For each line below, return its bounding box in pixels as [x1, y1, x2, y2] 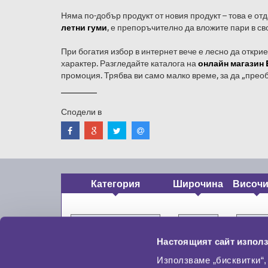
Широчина [173, 177, 224, 190]
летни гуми [61, 22, 107, 32]
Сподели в [61, 106, 102, 117]
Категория [90, 177, 140, 190]
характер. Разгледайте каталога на [61, 57, 198, 68]
